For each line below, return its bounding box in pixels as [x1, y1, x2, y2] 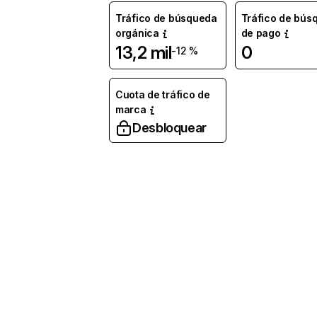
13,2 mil [115, 42, 172, 63]
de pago [241, 27, 281, 39]
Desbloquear [132, 120, 207, 135]
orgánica [115, 27, 159, 39]
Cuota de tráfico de [115, 88, 210, 100]
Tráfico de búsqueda [115, 12, 217, 24]
